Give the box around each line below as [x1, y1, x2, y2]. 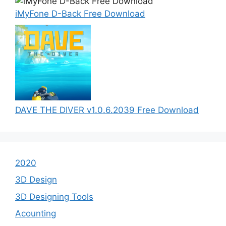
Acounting [15, 208, 56, 219]
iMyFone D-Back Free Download [15, 9, 145, 19]
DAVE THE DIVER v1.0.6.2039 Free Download [15, 104, 199, 115]
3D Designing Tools [15, 191, 93, 202]
